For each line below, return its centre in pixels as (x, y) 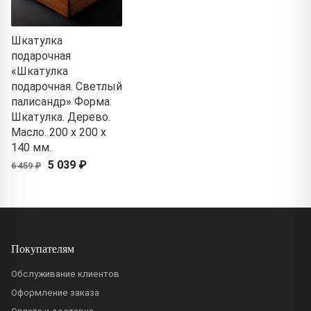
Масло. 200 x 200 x (59, 132)
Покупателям (43, 248)
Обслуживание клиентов (65, 274)
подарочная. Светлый (67, 86)
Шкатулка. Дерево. (61, 117)
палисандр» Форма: (61, 101)
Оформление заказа (55, 292)
